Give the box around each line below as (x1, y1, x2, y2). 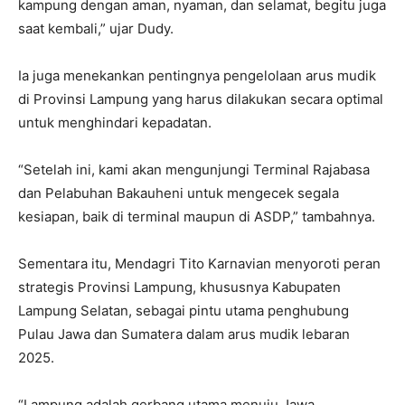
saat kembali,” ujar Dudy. (18, 19, 174, 37)
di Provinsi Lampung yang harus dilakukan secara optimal (18, 89, 383, 108)
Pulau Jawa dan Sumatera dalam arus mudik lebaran (18, 325, 350, 343)
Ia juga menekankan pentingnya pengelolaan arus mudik (18, 66, 376, 84)
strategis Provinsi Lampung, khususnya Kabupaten (18, 278, 341, 296)
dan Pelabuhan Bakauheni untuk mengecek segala (18, 184, 339, 202)
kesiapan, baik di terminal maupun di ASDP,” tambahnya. (18, 207, 375, 225)
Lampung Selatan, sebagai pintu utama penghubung (18, 301, 349, 319)
